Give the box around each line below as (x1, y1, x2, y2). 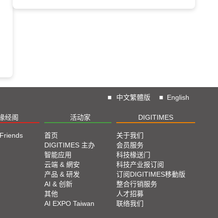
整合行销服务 (116, 180, 157, 188)
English (167, 93, 189, 101)
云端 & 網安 (44, 161, 80, 168)
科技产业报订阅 (116, 161, 164, 168)
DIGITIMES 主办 (44, 141, 95, 149)
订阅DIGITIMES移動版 (116, 170, 185, 178)
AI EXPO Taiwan (44, 200, 94, 207)
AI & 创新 (44, 180, 73, 188)
